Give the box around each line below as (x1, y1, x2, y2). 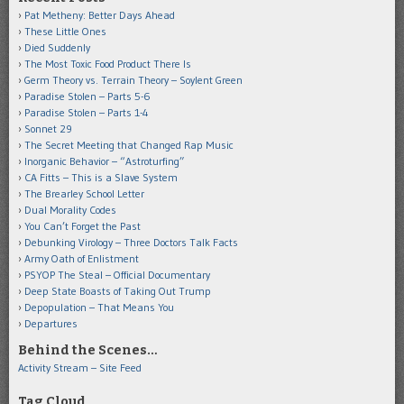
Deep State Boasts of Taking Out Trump (24, 283, 211, 298)
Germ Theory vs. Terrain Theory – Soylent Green (24, 72, 243, 87)
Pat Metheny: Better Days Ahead (24, 7, 175, 22)
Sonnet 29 (24, 121, 72, 135)
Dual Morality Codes (24, 202, 116, 216)
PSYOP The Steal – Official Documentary (24, 267, 210, 281)
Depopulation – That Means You (24, 299, 174, 314)
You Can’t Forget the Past (24, 218, 141, 233)
